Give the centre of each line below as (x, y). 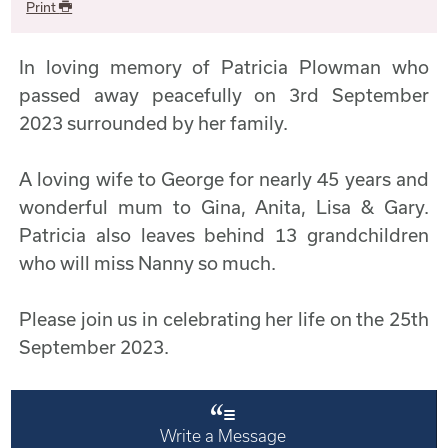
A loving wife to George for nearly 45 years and (224, 178)
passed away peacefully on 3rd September (224, 94)
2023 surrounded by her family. (154, 122)
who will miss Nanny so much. (148, 262)
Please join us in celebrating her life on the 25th (224, 319)
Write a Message (223, 435)
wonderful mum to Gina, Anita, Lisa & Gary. (224, 206)
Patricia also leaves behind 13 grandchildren (224, 234)
